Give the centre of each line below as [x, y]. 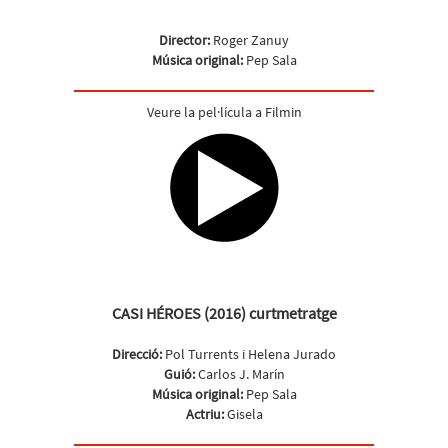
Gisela [244, 414]
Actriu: [206, 414]
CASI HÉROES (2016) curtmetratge [224, 313]
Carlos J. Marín [239, 374]
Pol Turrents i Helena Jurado [249, 354]
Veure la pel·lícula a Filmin [224, 112]
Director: [186, 40]
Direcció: [137, 354]
